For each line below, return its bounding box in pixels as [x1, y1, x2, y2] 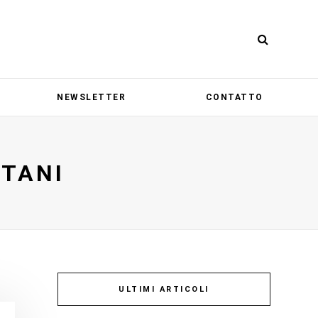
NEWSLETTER [57, 92, 126, 102]
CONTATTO [205, 92, 263, 102]
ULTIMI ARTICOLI [119, 285, 209, 294]
